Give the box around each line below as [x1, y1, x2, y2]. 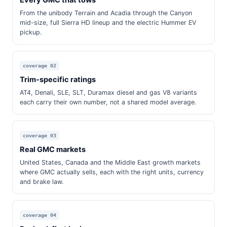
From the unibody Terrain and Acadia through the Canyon [20, 9, 192, 17]
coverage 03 [23, 133, 56, 138]
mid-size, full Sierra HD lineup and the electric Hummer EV [20, 19, 196, 26]
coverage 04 [23, 212, 56, 218]
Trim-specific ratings [20, 75, 96, 84]
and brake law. [20, 178, 63, 185]
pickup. [20, 28, 42, 36]
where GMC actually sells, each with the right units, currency [20, 168, 204, 176]
